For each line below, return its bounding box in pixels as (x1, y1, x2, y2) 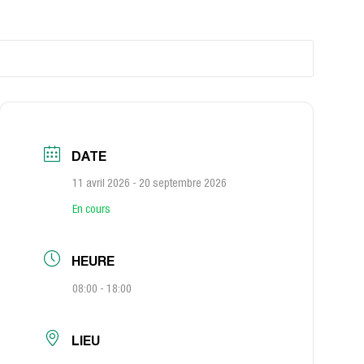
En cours (72, 205, 111, 216)
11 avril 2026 (72, 179, 131, 190)
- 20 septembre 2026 (130, 179, 227, 190)
